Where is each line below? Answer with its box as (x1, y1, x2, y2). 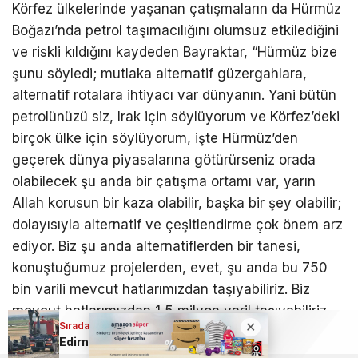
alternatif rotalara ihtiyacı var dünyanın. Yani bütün (12, 86, 336, 103)
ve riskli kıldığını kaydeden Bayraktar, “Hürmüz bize (12, 43, 337, 60)
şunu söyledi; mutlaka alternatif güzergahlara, (12, 65, 307, 82)
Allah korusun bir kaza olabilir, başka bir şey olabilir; (12, 194, 341, 211)
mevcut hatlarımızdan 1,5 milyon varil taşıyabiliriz (12, 302, 327, 319)
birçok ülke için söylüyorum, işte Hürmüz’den (12, 129, 298, 146)
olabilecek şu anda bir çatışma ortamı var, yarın (12, 173, 316, 189)
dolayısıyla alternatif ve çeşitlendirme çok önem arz (12, 216, 343, 233)
